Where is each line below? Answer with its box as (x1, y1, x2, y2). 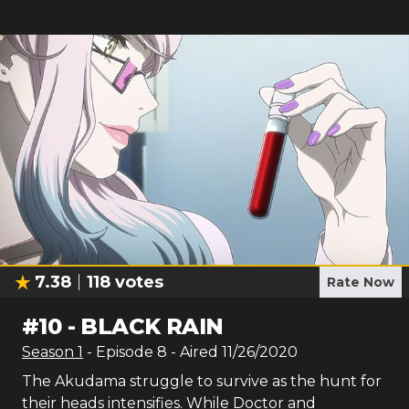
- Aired (167, 343, 218, 361)
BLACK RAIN (80, 313, 224, 340)
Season (22, 343, 78, 361)
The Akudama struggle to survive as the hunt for (22, 372, 382, 390)
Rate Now (327, 274, 394, 290)
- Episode (87, 343, 157, 361)
